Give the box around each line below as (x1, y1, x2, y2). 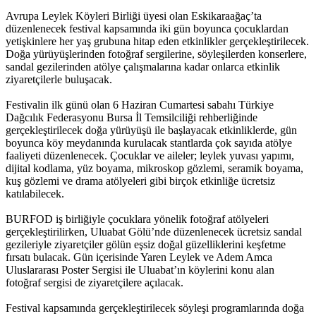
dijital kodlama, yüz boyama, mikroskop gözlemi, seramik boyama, (6, 162, 303, 175)
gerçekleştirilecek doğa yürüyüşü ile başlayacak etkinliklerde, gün (6, 124, 297, 137)
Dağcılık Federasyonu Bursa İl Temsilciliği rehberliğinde (6, 111, 257, 124)
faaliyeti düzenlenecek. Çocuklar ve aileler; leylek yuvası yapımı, (6, 150, 294, 162)
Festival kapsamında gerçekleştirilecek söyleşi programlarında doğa (6, 302, 304, 315)
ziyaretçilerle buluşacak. (6, 73, 112, 86)
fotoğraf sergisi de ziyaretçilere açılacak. (6, 276, 183, 289)
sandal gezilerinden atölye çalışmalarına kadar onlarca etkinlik (6, 61, 280, 73)
